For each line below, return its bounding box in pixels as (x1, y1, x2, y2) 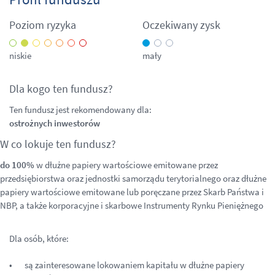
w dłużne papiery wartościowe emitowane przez (36, 159, 218, 171)
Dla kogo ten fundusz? (9, 82, 113, 96)
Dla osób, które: (9, 233, 69, 244)
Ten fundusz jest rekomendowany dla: (9, 104, 152, 115)
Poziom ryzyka (9, 18, 76, 32)
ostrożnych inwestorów (9, 117, 100, 129)
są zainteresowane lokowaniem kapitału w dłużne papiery (25, 259, 244, 271)
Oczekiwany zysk (142, 18, 220, 32)
